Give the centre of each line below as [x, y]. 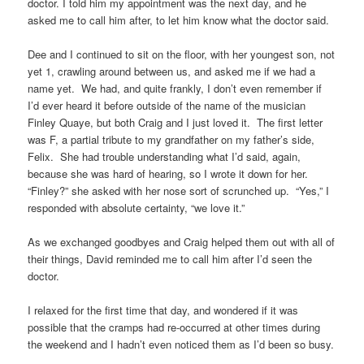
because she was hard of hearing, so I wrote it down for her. [170, 174]
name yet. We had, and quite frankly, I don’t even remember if [175, 89]
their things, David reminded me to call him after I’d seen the [170, 259]
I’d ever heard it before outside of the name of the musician [167, 106]
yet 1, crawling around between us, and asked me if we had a [172, 71]
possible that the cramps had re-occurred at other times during [174, 327]
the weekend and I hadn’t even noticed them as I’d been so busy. [181, 344]
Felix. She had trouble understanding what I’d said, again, [165, 157]
